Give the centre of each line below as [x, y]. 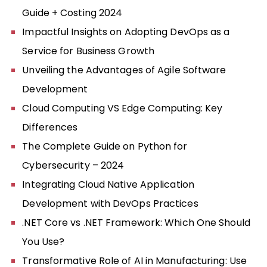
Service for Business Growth [89, 51]
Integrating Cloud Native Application [108, 184]
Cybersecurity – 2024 [73, 165]
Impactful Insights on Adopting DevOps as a [126, 32]
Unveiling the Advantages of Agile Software [124, 70]
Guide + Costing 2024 [72, 13]
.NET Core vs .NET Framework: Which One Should [136, 222]
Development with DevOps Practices [110, 203]
